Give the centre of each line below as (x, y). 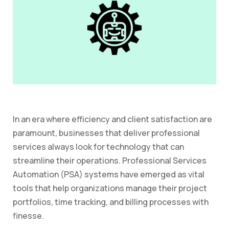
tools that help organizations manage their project (110, 188)
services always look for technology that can (98, 147)
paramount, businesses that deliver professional (106, 133)
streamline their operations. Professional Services (110, 161)
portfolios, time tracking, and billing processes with (111, 202)
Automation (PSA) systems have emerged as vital (109, 175)
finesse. (28, 216)
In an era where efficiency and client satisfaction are (112, 119)
